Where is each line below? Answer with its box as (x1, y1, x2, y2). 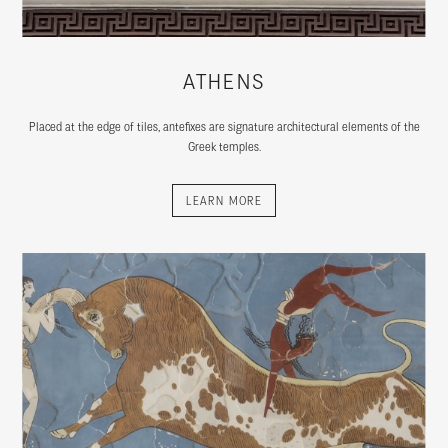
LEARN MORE (185, 193, 263, 207)
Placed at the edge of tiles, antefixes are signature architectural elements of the (28, 120, 420, 133)
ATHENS (183, 70, 265, 93)
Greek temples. (187, 140, 261, 153)
